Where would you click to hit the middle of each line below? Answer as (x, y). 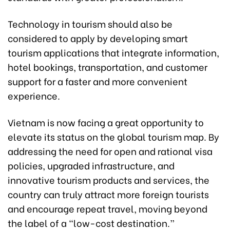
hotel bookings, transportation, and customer (108, 67)
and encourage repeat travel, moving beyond (108, 208)
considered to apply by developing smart (98, 38)
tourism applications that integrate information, (113, 52)
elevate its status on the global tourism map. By (113, 137)
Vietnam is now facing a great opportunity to (106, 122)
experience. (34, 95)
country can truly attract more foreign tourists (108, 194)
